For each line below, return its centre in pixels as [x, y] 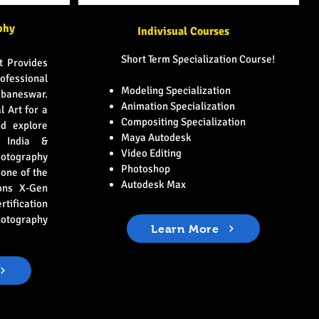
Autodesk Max [153, 184]
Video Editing [151, 153]
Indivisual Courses [183, 31]
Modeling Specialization [176, 90]
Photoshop [145, 169]
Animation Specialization [178, 106]
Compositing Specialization [183, 122]
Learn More [185, 229]
